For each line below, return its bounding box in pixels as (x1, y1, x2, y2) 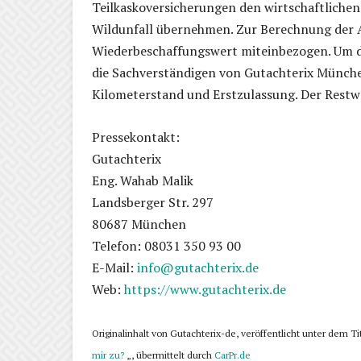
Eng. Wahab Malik (92, 172, 193, 190)
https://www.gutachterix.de (124, 280, 286, 299)
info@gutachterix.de (137, 259, 259, 277)
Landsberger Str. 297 (92, 193, 214, 212)
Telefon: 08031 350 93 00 (92, 237, 241, 255)
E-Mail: (92, 259, 137, 277)
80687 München (92, 215, 186, 234)
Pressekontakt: (92, 128, 180, 147)
